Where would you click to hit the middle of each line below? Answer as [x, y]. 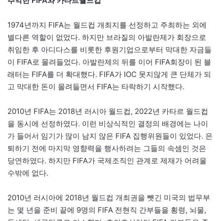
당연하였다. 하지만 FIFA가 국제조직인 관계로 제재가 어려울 [107, 160]
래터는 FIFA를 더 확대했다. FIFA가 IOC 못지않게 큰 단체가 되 [109, 74]
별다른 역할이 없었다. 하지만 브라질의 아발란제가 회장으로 [107, 37]
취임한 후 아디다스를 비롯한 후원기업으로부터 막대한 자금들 [110, 49]
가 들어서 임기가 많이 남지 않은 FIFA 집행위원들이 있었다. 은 [110, 136]
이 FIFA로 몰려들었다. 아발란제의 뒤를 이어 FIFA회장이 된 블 [109, 62]
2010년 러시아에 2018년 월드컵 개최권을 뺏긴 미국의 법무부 [109, 197]
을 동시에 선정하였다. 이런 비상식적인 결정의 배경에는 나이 [108, 123]
